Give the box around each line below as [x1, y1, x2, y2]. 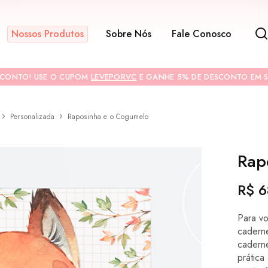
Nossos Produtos [11, 27, 84, 41]
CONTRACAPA [205, 148, 246, 158]
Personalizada [10, 111, 54, 122]
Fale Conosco [172, 27, 232, 41]
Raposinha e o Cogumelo [68, 111, 148, 122]
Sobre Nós [106, 27, 151, 41]
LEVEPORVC [91, 71, 137, 83]
